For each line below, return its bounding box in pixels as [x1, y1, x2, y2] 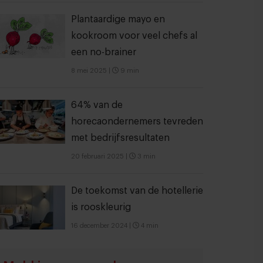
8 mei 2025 [71, 68, 107, 74]
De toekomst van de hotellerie [71, 186, 203, 195]
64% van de [71, 100, 123, 110]
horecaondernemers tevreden [71, 117, 203, 126]
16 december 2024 [71, 222, 127, 229]
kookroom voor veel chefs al [71, 31, 197, 41]
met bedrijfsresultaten [71, 133, 170, 143]
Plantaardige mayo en [71, 15, 165, 24]
